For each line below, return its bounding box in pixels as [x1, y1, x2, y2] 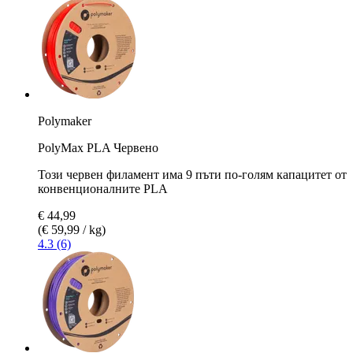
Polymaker [38, 113, 91, 128]
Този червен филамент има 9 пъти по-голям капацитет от [38, 167, 347, 181]
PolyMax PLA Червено [38, 140, 158, 154]
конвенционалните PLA [38, 181, 168, 195]
